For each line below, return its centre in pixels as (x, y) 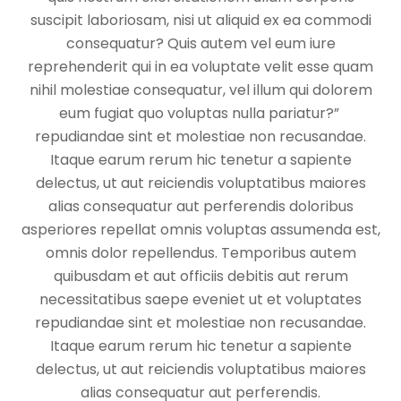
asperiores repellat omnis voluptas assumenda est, (200, 230)
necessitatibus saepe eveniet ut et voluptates (200, 300)
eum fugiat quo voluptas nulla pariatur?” (200, 114)
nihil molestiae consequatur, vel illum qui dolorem (200, 90)
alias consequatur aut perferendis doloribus (200, 207)
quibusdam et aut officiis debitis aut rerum (200, 277)
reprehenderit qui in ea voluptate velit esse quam (200, 67)
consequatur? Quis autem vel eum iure (200, 44)
